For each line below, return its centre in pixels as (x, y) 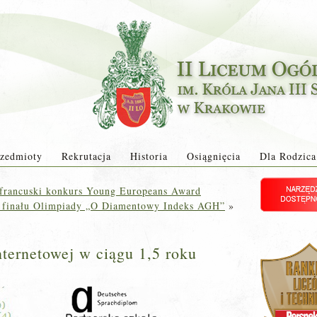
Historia (149, 156)
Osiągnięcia (213, 156)
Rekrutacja (86, 156)
